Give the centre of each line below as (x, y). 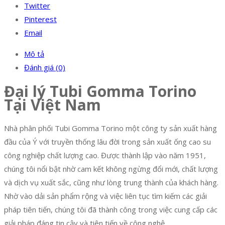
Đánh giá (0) (45, 68)
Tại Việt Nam (52, 105)
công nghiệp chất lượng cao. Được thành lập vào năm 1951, (105, 155)
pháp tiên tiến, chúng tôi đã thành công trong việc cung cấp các (111, 210)
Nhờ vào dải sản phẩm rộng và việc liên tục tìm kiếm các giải (105, 196)
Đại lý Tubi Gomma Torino (100, 91)
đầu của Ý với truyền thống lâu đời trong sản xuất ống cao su (107, 142)
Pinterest (40, 19)
